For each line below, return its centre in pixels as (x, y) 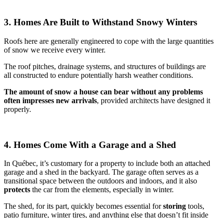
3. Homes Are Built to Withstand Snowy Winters (100, 22)
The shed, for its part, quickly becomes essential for (83, 206)
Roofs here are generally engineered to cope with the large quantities (109, 41)
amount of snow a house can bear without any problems (111, 91)
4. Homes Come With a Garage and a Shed (90, 145)
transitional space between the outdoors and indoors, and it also (100, 181)
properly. (18, 109)
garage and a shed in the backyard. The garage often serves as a (101, 172)
